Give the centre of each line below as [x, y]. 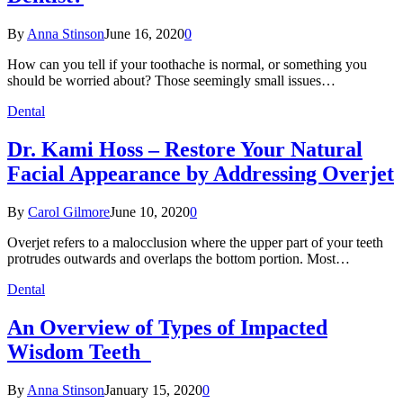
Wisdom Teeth [79, 351]
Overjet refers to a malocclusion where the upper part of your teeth [195, 242]
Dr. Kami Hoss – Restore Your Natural [185, 149]
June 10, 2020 [150, 211]
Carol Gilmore [69, 211]
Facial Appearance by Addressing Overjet [201, 174]
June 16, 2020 [144, 34]
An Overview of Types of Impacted [167, 327]
